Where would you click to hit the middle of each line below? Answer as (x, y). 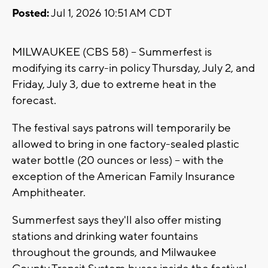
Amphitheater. (50, 193)
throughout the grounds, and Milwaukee (114, 253)
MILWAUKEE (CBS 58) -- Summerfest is (112, 52)
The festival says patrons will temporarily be (121, 128)
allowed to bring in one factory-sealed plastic (126, 144)
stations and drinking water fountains (105, 237)
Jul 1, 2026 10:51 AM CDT (110, 14)
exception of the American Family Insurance (124, 177)
